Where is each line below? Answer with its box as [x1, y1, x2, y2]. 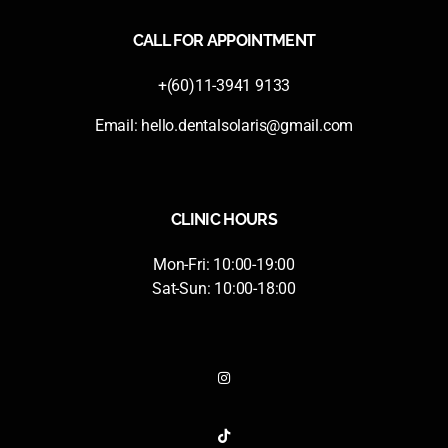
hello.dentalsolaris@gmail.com [141, 115, 354, 135]
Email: [94, 115, 142, 135]
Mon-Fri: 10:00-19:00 [153, 254, 295, 274]
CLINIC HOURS [170, 209, 278, 229]
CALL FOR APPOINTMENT [132, 30, 316, 50]
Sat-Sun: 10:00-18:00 [152, 278, 296, 298]
